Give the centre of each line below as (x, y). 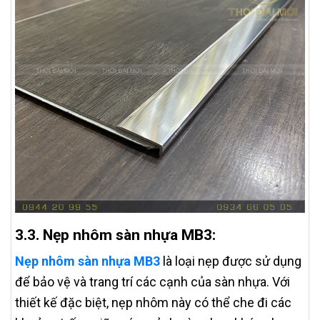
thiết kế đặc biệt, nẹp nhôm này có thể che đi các (153, 302)
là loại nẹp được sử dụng (232, 261)
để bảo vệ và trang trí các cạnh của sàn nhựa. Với (152, 281)
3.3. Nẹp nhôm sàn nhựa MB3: (115, 234)
